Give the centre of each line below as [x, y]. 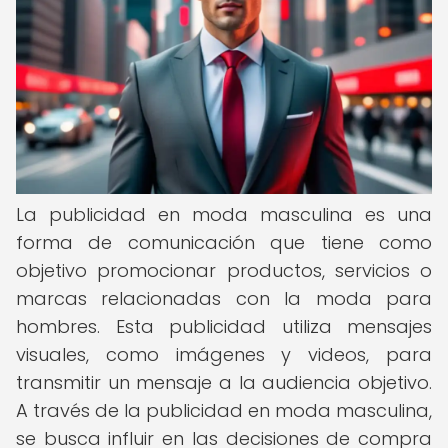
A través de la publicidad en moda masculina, [224, 410]
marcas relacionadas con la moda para [224, 298]
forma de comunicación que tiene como [224, 242]
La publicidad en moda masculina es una [224, 214]
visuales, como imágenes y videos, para [224, 354]
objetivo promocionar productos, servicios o [224, 270]
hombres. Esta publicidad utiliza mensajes [224, 326]
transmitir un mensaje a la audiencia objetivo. [224, 382]
